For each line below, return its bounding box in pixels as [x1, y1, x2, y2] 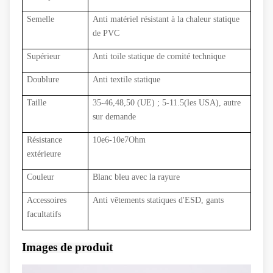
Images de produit [22, 241, 113, 253]
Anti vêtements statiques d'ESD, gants [93, 196, 224, 205]
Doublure [27, 75, 60, 84]
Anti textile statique [93, 75, 161, 84]
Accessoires [27, 196, 67, 205]
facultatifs [27, 210, 62, 219]
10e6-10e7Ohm [93, 135, 146, 144]
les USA [187, 98, 216, 107]
